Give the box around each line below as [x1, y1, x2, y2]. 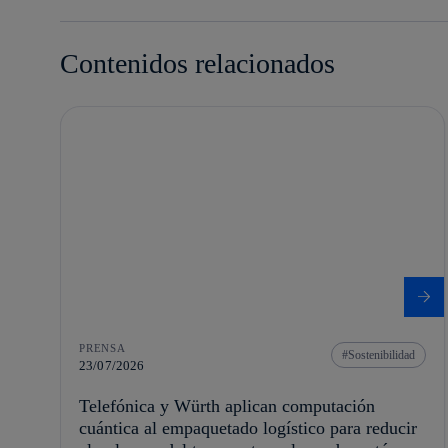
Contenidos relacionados [60, 47, 335, 79]
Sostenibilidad [347, 348, 415, 363]
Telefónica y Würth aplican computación [79, 396, 375, 417]
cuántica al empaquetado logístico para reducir [79, 418, 417, 439]
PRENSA [79, 342, 126, 355]
